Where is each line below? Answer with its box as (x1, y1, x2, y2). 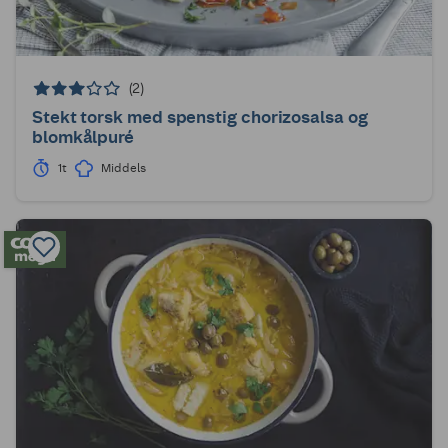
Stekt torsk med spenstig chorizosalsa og (32, 107, 368, 128)
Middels (100, 161, 146, 176)
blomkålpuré (32, 127, 135, 148)
